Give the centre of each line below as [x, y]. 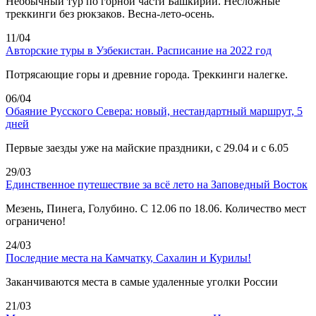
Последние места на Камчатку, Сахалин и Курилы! [128, 257]
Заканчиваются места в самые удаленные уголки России [142, 281]
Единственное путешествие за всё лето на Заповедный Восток [157, 184]
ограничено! [36, 221]
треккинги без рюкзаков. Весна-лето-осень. [110, 13]
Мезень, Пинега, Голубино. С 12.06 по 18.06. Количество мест [156, 208]
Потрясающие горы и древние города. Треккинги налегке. [147, 74]
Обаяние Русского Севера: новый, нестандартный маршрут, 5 [154, 111]
